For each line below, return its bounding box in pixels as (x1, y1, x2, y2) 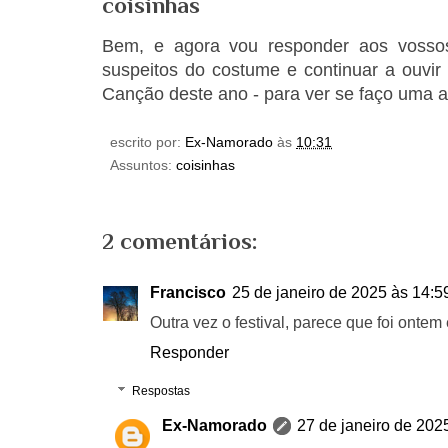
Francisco (150, 284, 226, 302)
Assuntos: (110, 157, 176, 174)
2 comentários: (102, 228, 257, 255)
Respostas (132, 384, 191, 399)
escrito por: (110, 134, 185, 151)
